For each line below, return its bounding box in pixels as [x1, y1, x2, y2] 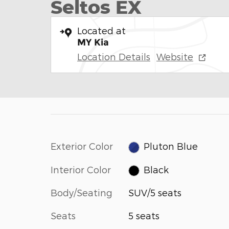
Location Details [77, 51, 150, 62]
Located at [77, 25, 126, 36]
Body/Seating [51, 187, 112, 198]
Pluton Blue [144, 141, 198, 152]
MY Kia [77, 37, 109, 48]
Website [156, 51, 193, 62]
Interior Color [51, 164, 111, 175]
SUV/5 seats [128, 187, 181, 198]
